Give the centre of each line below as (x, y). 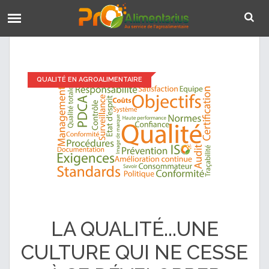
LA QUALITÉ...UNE (134, 229)
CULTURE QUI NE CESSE (134, 253)
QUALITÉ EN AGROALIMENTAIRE (89, 80)
